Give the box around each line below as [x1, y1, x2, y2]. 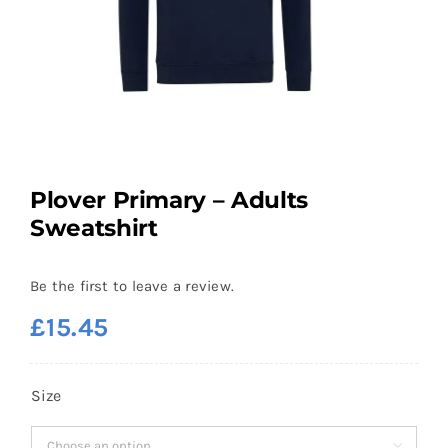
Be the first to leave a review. [29, 277, 234, 296]
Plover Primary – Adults [29, 185, 308, 215]
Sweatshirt [29, 213, 158, 243]
